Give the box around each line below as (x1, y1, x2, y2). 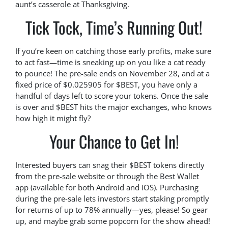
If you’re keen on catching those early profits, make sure (15, 46, 211, 56)
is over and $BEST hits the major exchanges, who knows (15, 102, 212, 112)
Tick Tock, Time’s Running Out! (25, 15, 203, 40)
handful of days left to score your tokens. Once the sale (15, 91, 208, 101)
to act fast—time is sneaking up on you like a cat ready (15, 57, 206, 68)
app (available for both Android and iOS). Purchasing (15, 182, 198, 193)
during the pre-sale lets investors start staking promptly (15, 193, 209, 204)
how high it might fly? (15, 113, 91, 124)
